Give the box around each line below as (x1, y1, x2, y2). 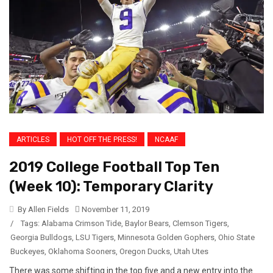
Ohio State (218, 232, 255, 242)
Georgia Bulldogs (10, 232, 72, 242)
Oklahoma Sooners (48, 246, 116, 256)
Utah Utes (174, 246, 208, 256)
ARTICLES (16, 135, 49, 144)
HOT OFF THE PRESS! (67, 135, 137, 144)
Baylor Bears (125, 218, 169, 228)
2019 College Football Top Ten (9, 158, 219, 175)
